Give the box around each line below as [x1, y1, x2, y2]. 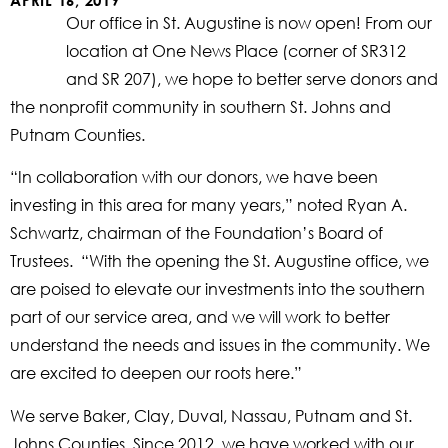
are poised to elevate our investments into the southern [10, 278, 425, 300]
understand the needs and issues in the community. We [10, 334, 430, 356]
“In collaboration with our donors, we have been [10, 166, 378, 188]
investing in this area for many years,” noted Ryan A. [10, 194, 407, 216]
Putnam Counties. [10, 124, 145, 145]
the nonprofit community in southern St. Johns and [10, 96, 391, 117]
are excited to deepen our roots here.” [10, 362, 302, 384]
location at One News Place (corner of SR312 [66, 40, 406, 61]
